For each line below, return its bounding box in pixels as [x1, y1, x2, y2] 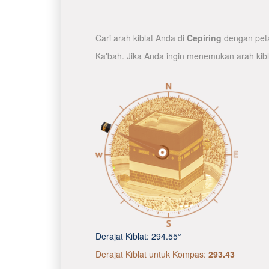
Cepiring [187, 32, 222, 44]
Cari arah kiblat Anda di [95, 32, 187, 44]
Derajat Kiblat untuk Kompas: [95, 248, 208, 260]
